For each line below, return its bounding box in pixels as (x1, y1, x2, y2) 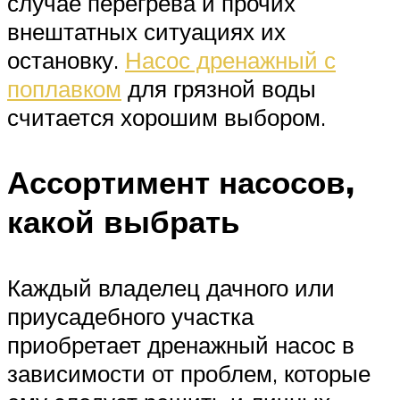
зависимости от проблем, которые (7, 358, 371, 387)
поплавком (7, 74, 121, 104)
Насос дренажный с (125, 46, 336, 75)
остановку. (7, 46, 125, 75)
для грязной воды (121, 74, 316, 104)
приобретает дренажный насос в (7, 329, 354, 359)
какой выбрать (7, 202, 240, 242)
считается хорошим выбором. (7, 103, 326, 132)
